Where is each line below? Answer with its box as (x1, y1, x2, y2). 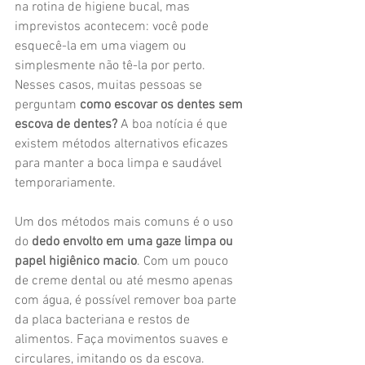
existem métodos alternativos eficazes (15, 136, 231, 152)
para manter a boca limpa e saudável (15, 156, 225, 172)
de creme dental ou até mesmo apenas (15, 273, 236, 289)
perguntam (15, 97, 80, 113)
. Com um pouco (137, 253, 231, 270)
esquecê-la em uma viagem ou (15, 38, 190, 55)
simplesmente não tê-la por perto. (15, 58, 209, 74)
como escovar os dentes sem (80, 97, 246, 113)
